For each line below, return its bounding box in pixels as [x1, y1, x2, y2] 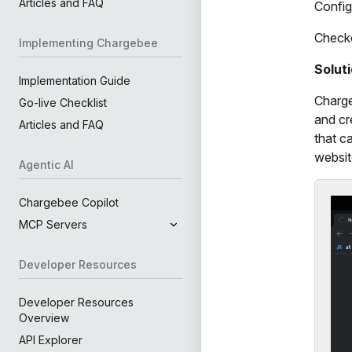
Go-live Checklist [19, 96, 107, 109]
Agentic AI [19, 158, 74, 171]
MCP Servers [19, 218, 87, 231]
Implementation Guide [19, 74, 130, 87]
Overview [19, 311, 69, 324]
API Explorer [19, 333, 82, 346]
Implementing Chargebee [19, 36, 158, 49]
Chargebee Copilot [19, 196, 119, 209]
